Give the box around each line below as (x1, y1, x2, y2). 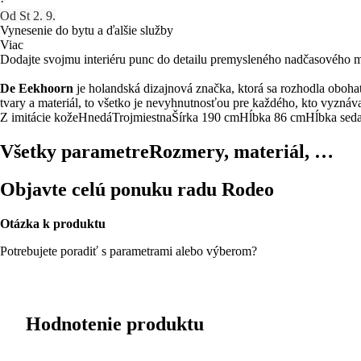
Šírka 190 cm (172, 110, 239, 124)
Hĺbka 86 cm (239, 110, 305, 124)
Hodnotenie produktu (26, 313, 204, 334)
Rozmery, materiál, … (149, 140, 334, 162)
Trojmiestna (112, 110, 172, 124)
